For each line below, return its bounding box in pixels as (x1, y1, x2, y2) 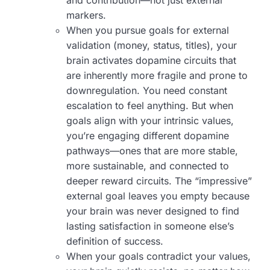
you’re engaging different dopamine (66, 130, 229, 142)
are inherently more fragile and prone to (66, 69, 248, 82)
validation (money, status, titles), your (66, 39, 237, 52)
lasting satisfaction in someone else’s (66, 220, 234, 233)
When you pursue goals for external (66, 24, 229, 37)
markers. (66, 9, 106, 22)
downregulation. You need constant (66, 84, 227, 97)
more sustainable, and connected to (66, 160, 229, 172)
